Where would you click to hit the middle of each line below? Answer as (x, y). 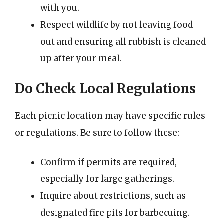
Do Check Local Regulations (105, 88)
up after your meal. (81, 58)
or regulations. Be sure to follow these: (97, 133)
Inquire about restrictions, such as (113, 196)
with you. (60, 8)
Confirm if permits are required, (109, 162)
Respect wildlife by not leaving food (116, 25)
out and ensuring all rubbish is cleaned (123, 42)
